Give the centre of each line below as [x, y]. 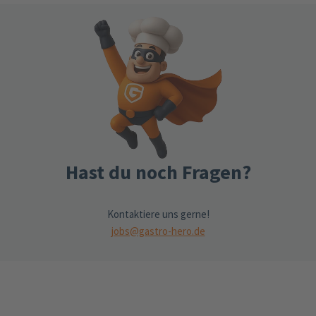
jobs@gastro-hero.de [158, 231]
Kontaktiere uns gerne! [158, 214]
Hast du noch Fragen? [158, 172]
